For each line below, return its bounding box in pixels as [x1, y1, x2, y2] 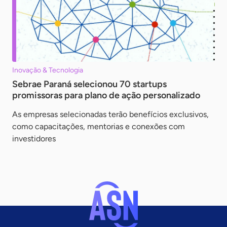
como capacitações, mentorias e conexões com [12, 121, 185, 131]
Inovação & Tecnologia [12, 65, 83, 74]
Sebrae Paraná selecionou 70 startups [12, 78, 167, 90]
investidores [12, 133, 56, 143]
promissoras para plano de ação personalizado [12, 89, 200, 101]
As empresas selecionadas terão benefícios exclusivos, [12, 109, 209, 119]
